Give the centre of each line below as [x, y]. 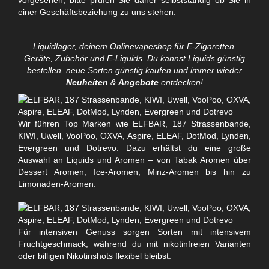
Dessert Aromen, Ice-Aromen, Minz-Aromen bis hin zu [134, 171]
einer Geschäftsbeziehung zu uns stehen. [97, 12]
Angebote [138, 82]
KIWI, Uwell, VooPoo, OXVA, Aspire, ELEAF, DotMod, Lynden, [134, 135]
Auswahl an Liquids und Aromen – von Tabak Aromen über [134, 159]
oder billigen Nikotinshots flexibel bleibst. [95, 255]
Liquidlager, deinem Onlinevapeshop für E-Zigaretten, [134, 46]
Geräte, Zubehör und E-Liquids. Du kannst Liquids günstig [134, 58]
